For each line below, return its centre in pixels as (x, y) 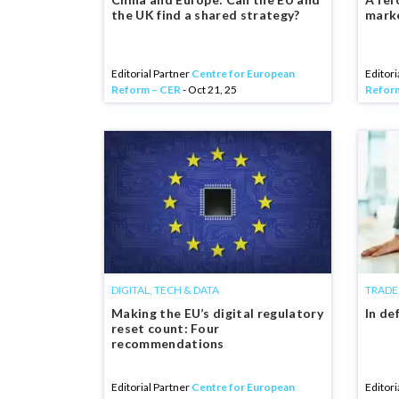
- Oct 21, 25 (209, 90)
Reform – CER (146, 90)
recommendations (168, 343)
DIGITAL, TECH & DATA (165, 290)
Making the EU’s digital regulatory (217, 313)
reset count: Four (166, 328)
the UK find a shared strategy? (206, 15)
